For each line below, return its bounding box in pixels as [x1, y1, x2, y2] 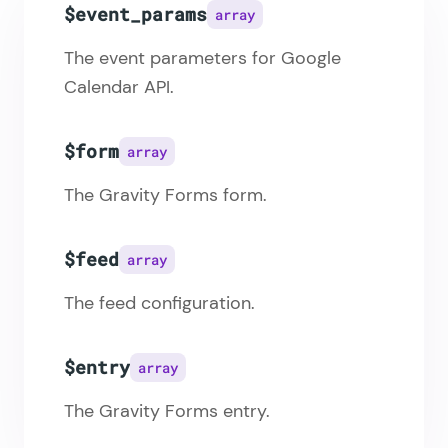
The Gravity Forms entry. [64, 399, 270, 423]
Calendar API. [64, 75, 174, 99]
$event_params [64, 2, 207, 26]
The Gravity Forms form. [64, 183, 267, 207]
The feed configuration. [64, 291, 255, 315]
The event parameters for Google [64, 46, 341, 70]
